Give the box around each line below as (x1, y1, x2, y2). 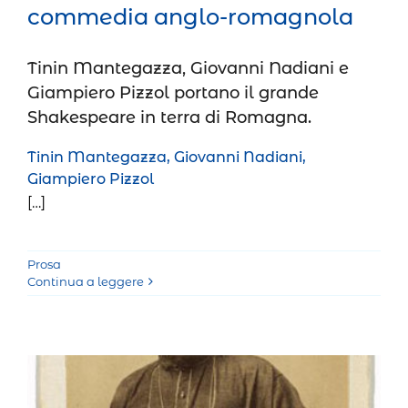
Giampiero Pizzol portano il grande (27, 83, 319, 104)
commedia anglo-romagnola (27, 4, 353, 31)
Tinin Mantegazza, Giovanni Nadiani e (27, 58, 349, 79)
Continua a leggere (27, 273, 144, 289)
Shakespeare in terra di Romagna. (27, 107, 311, 128)
